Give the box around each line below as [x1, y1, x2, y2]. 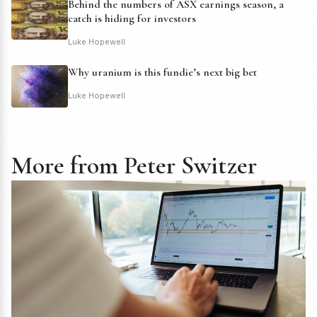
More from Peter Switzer [11, 150, 257, 181]
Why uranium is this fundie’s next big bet [68, 65, 257, 80]
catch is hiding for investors [68, 11, 196, 26]
